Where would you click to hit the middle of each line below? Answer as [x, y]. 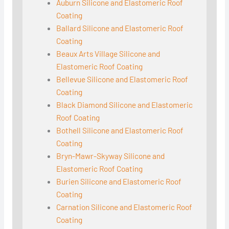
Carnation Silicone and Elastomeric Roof [124, 207]
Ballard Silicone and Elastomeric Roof [120, 28]
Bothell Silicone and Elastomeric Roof [120, 130]
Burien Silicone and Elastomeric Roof [119, 181]
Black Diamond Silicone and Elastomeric [125, 105]
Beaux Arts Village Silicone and [108, 54]
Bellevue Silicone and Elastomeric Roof [122, 79]
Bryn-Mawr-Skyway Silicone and [111, 156]
